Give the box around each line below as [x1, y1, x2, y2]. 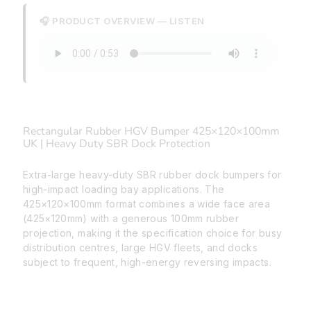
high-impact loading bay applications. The [23, 183, 225, 196]
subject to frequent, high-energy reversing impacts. [23, 256, 271, 269]
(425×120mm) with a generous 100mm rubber [23, 212, 239, 225]
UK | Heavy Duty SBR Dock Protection [23, 136, 210, 152]
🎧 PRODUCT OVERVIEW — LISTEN [40, 15, 205, 27]
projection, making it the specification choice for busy [23, 227, 283, 239]
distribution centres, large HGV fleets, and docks [23, 242, 258, 254]
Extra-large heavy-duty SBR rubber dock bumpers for [23, 169, 282, 181]
